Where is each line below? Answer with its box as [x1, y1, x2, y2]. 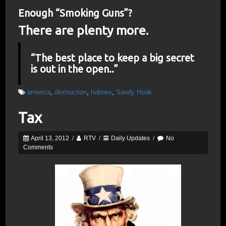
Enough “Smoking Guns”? [18, 7, 132, 19]
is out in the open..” [31, 63, 118, 75]
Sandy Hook [116, 88, 152, 96]
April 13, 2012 [30, 135, 69, 142]
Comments [23, 144, 53, 151]
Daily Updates [111, 135, 150, 142]
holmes [91, 88, 112, 96]
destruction [54, 88, 87, 96]
